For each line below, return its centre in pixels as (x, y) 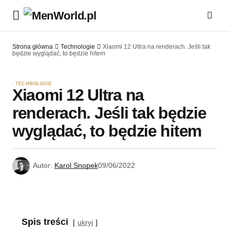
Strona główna (33, 47)
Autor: (43, 166)
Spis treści (45, 222)
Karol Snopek (76, 166)
